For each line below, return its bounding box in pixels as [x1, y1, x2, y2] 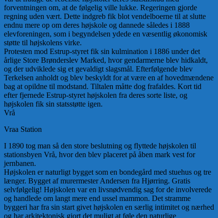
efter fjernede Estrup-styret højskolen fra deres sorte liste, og [4, 91, 187, 100]
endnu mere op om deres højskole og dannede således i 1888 [4, 21, 190, 30]
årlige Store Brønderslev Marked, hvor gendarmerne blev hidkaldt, [4, 56, 208, 65]
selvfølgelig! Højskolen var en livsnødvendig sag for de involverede [4, 185, 212, 194]
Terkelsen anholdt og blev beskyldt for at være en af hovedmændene [4, 73, 214, 82]
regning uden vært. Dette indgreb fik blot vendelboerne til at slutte [4, 12, 206, 21]
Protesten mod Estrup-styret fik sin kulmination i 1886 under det [4, 47, 200, 56]
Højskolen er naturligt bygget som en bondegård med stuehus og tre [4, 168, 211, 177]
